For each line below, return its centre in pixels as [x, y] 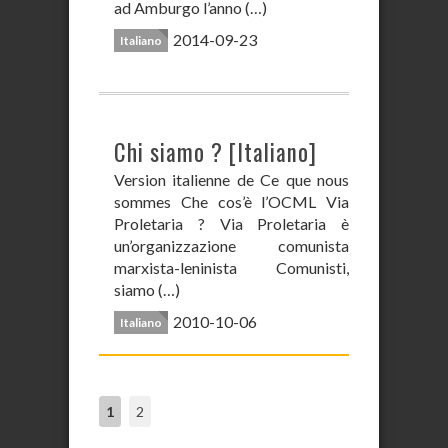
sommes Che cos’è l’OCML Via [231, 201]
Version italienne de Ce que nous [231, 179]
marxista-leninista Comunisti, [231, 267]
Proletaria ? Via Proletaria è [231, 223]
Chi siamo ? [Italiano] [215, 152]
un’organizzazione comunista [231, 245]
